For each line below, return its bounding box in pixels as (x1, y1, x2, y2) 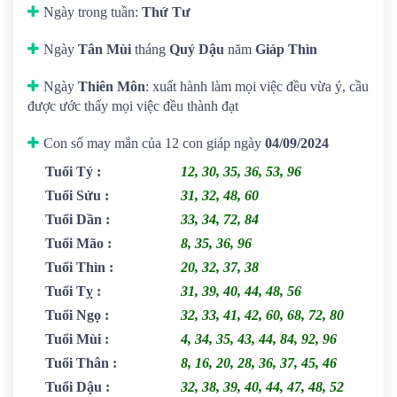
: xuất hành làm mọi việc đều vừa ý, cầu (145, 79, 369, 94)
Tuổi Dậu (45, 379, 102, 394)
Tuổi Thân (45, 355, 109, 370)
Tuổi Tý (45, 164, 93, 179)
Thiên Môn (78, 79, 145, 94)
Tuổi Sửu (45, 188, 101, 203)
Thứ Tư (142, 4, 191, 19)
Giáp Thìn (255, 42, 317, 57)
